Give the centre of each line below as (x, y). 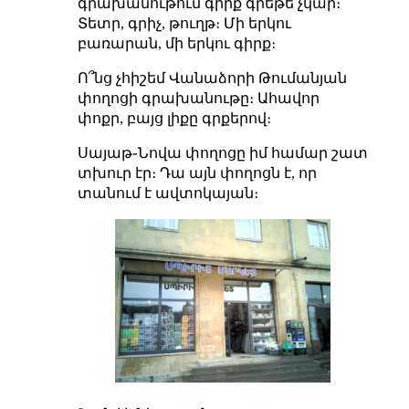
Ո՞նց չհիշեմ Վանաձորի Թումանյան (212, 78)
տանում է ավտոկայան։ (168, 193)
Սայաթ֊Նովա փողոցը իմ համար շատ (222, 152)
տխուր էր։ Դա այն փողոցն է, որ (197, 173)
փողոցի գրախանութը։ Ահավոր (198, 98)
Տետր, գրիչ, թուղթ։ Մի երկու (184, 23)
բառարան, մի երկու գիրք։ (176, 43)
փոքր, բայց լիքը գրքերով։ (174, 118)
